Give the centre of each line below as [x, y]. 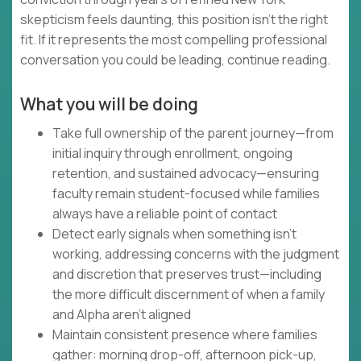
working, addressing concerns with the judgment [196, 254]
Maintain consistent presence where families [185, 335]
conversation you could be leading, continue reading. [175, 60]
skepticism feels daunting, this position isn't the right [174, 20]
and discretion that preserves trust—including [187, 274]
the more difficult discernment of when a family [189, 295]
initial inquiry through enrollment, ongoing [172, 154]
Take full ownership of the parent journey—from [193, 133]
